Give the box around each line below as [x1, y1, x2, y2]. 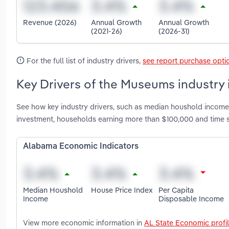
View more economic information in [23, 218, 144, 228]
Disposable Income [158, 193, 224, 203]
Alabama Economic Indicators [23, 143, 139, 151]
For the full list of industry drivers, [25, 55, 143, 65]
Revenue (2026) [23, 17, 77, 28]
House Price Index [90, 185, 153, 195]
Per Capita [158, 185, 194, 195]
